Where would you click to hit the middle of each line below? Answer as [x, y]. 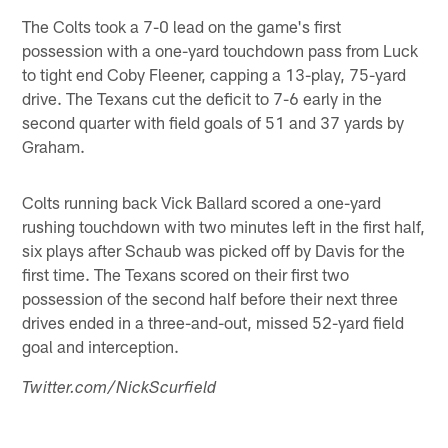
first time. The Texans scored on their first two [186, 273]
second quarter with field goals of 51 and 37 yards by [213, 121]
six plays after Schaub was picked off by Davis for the [214, 249]
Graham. [54, 145]
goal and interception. [101, 345]
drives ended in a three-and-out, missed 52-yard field [213, 321]
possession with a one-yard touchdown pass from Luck [220, 49]
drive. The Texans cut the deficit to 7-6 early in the [202, 97]
